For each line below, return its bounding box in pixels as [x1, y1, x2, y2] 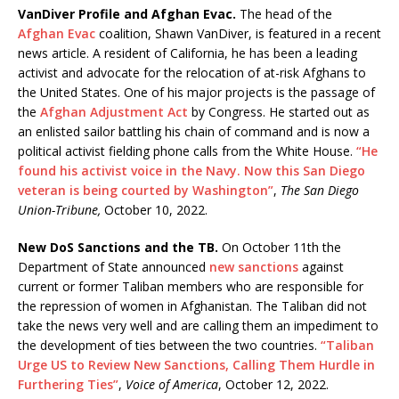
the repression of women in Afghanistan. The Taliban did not [18, 297, 367, 314]
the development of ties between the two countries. [18, 336, 321, 354]
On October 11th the [218, 238, 341, 256]
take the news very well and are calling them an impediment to [18, 316, 379, 334]
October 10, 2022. [101, 200, 208, 218]
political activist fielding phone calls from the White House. [18, 142, 356, 159]
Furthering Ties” [18, 375, 118, 393]
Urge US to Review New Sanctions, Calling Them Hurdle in [18, 355, 375, 373]
